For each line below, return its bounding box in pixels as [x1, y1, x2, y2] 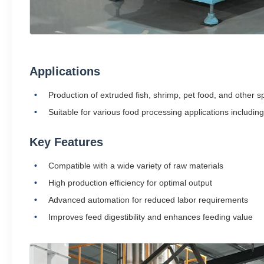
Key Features [29, 136, 103, 148]
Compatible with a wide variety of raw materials [48, 161, 223, 170]
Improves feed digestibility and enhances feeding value [48, 212, 253, 222]
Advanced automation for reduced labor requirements [48, 195, 248, 204]
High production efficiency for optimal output [48, 178, 212, 187]
